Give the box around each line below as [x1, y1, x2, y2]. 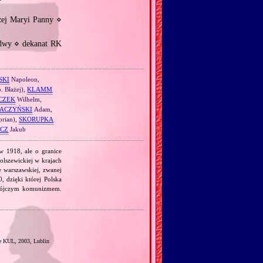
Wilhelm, [15, 96, 42, 103]
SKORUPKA [19, 116, 54, 123]
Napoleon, [9, 76, 39, 83]
